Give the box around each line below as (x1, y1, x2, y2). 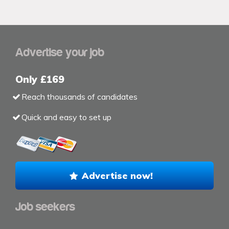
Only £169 (15, 73, 64, 85)
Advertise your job (15, 45, 104, 59)
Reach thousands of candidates (21, 91, 138, 102)
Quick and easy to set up (21, 111, 111, 122)
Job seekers (15, 200, 75, 214)
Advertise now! (82, 170, 153, 181)
